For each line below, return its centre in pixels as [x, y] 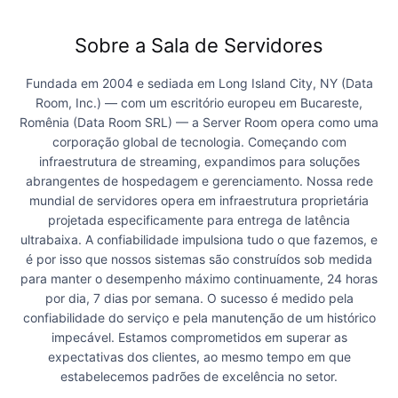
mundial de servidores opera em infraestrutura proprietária [199, 201]
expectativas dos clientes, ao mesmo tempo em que [199, 357]
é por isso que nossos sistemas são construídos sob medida [199, 259]
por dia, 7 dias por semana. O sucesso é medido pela [199, 298]
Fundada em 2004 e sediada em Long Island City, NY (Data [199, 84]
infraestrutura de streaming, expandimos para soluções [199, 162]
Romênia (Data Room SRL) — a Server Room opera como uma [199, 123]
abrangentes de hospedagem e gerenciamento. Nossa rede [199, 181]
